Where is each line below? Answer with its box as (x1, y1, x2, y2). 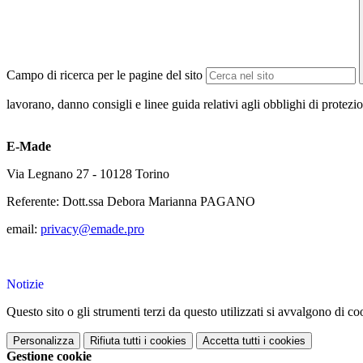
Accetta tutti (203, 335, 260, 348)
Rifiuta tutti (90, 335, 141, 348)
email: (6, 222, 41, 237)
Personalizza (13, 335, 74, 348)
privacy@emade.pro (41, 222, 144, 237)
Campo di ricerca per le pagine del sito (6, 68, 203, 83)
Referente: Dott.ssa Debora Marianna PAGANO (6, 194, 255, 209)
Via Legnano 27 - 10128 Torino (6, 167, 169, 181)
